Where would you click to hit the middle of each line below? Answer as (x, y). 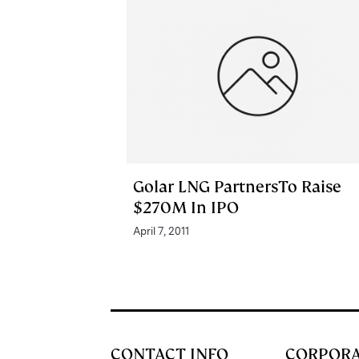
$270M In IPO (186, 207)
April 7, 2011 (161, 231)
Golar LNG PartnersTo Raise (237, 186)
